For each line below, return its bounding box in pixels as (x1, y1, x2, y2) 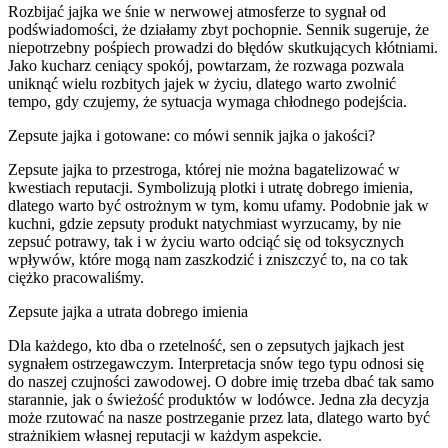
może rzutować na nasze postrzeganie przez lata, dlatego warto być (8, 408, 430, 426)
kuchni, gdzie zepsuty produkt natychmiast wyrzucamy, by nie (8, 214, 401, 232)
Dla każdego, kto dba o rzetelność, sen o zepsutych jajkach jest (8, 336, 404, 354)
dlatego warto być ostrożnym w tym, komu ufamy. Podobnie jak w (8, 196, 429, 214)
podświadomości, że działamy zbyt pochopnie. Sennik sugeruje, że (8, 20, 429, 38)
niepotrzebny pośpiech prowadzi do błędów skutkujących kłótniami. (8, 38, 438, 56)
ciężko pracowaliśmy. (8, 268, 144, 286)
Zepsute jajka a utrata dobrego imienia (8, 302, 248, 320)
